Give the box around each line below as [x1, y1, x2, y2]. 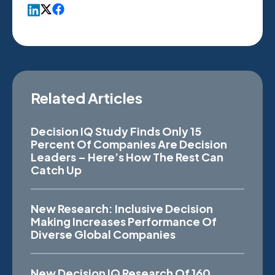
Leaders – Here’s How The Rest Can [31, 150, 223, 165]
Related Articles [31, 88, 142, 107]
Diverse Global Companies [31, 227, 176, 242]
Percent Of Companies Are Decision [31, 137, 227, 152]
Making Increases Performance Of [31, 214, 217, 229]
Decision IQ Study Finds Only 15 [31, 124, 201, 139]
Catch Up [31, 163, 82, 177]
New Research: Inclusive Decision [31, 201, 213, 216]
